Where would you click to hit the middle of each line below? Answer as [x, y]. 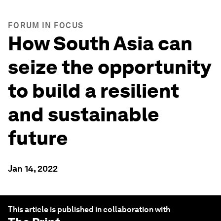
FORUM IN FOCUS [46, 25]
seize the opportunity [109, 67]
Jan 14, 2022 [33, 168]
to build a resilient [93, 91]
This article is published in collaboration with [89, 209]
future [38, 138]
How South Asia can [100, 43]
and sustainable [84, 114]
